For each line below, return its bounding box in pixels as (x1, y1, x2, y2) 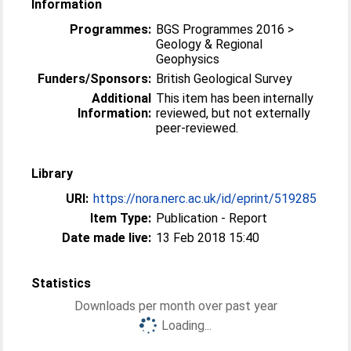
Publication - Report (156, 211, 268, 226)
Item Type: (90, 211, 152, 226)
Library (31, 166, 74, 181)
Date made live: (62, 230, 152, 245)
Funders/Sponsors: (38, 71, 152, 86)
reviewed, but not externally (156, 106, 311, 121)
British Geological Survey (156, 71, 293, 86)
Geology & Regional (156, 37, 263, 52)
